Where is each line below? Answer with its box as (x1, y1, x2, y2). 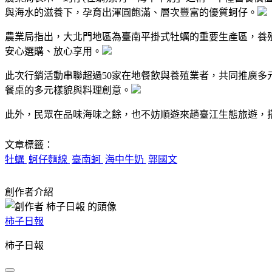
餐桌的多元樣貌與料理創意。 (5, 84, 131, 95)
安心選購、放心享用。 (5, 46, 102, 56)
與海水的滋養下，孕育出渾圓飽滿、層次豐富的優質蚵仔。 (5, 7, 257, 18)
